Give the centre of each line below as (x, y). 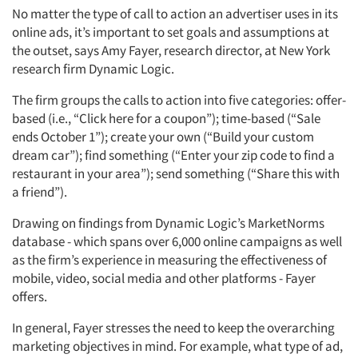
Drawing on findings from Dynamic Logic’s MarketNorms (168, 223)
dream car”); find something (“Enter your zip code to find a (173, 155)
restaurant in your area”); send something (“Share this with (176, 173)
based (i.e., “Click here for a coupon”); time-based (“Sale (166, 118)
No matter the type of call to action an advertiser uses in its (175, 14)
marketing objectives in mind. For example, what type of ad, (177, 346)
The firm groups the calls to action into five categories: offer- (179, 100)
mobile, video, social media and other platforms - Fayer (164, 278)
